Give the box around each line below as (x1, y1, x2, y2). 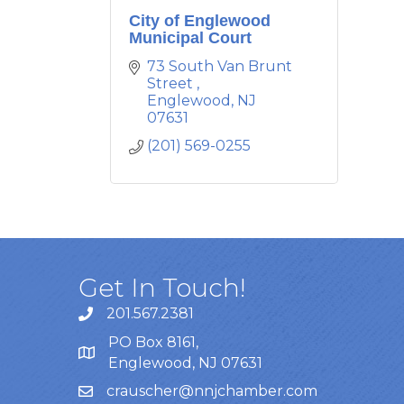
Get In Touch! (78, 272, 246, 303)
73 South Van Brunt (147, 58, 292, 75)
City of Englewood (129, 12, 271, 30)
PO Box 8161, (108, 334, 202, 351)
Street (147, 75, 197, 92)
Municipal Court (129, 29, 252, 47)
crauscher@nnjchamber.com (106, 382, 317, 399)
